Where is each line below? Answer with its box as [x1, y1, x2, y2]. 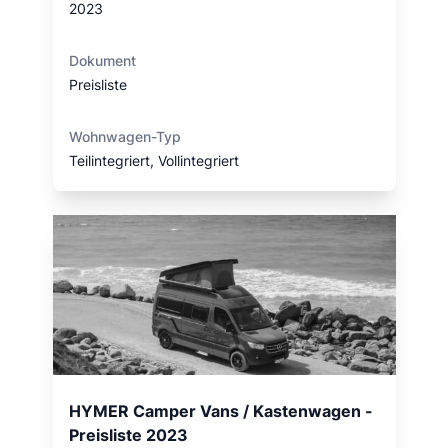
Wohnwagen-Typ [68, 128, 181, 145]
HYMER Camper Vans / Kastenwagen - [68, 401, 373, 421]
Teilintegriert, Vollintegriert [68, 152, 239, 169]
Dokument [68, 52, 136, 69]
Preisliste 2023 [68, 425, 188, 445]
